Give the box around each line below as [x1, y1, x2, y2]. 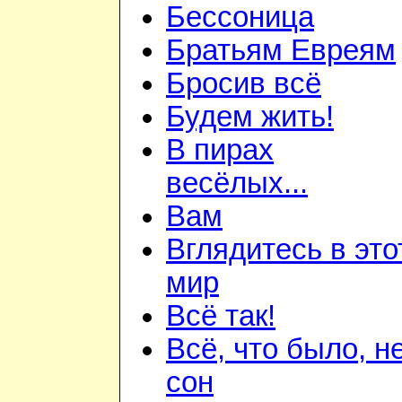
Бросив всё [166, 67, 321, 100]
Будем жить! [166, 100, 334, 134]
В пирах [166, 134, 274, 167]
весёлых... [166, 167, 308, 200]
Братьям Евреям [166, 34, 396, 67]
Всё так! [166, 300, 275, 333]
